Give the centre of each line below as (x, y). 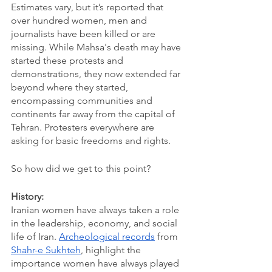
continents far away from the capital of (94, 114)
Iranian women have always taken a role (96, 210)
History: (27, 196)
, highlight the (112, 250)
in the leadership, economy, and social (95, 223)
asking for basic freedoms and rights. (91, 141)
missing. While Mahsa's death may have (97, 47)
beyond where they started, (71, 87)
